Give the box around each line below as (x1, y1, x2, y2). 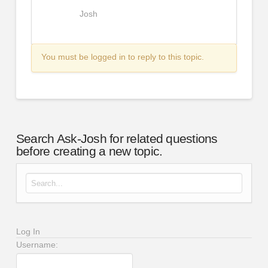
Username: (16, 239, 58, 249)
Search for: (25, 175, 68, 184)
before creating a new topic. (16, 144, 163, 158)
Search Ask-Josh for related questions (16, 131, 218, 145)
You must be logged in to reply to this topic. (41, 52, 204, 62)
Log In (16, 226, 40, 236)
